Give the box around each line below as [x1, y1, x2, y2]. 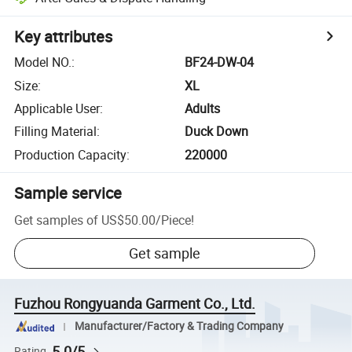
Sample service [14, 181, 123, 203]
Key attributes [14, 26, 113, 48]
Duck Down [185, 123, 249, 141]
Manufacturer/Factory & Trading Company [74, 319, 284, 334]
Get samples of [14, 211, 99, 229]
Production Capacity [14, 145, 127, 163]
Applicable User [14, 99, 101, 117]
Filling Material [14, 123, 97, 141]
